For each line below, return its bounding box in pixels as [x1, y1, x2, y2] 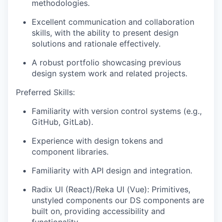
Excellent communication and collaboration [32, 16, 194, 27]
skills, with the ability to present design [32, 27, 178, 38]
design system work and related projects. [32, 68, 187, 78]
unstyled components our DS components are [32, 195, 204, 205]
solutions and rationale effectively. [32, 38, 161, 49]
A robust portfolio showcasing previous [32, 57, 181, 67]
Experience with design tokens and [32, 135, 163, 146]
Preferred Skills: [16, 87, 75, 97]
